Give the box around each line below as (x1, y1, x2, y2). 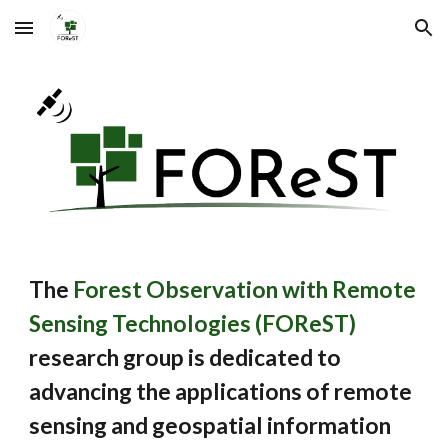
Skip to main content (16, 28, 158, 46)
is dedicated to (188, 344, 342, 371)
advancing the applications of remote (29, 378, 413, 405)
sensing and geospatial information (29, 412, 392, 439)
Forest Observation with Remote (73, 276, 417, 303)
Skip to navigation (307, 28, 432, 46)
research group (29, 344, 185, 371)
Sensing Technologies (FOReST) (29, 310, 357, 337)
